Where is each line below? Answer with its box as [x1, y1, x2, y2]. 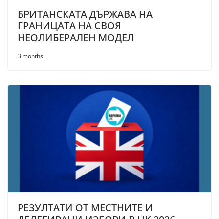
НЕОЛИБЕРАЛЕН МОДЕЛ [18, 30, 134, 44]
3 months [18, 51, 43, 60]
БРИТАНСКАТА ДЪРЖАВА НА [18, 7, 153, 21]
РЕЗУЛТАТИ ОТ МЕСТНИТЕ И [18, 200, 153, 214]
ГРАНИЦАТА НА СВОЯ [18, 19, 121, 32]
